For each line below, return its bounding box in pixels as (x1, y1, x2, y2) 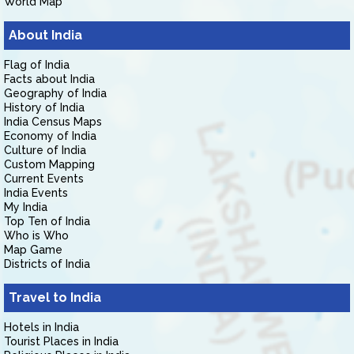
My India (4, 201, 47, 213)
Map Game (4, 243, 62, 256)
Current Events (4, 172, 84, 185)
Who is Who (4, 229, 69, 242)
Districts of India (4, 258, 90, 270)
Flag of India (4, 58, 70, 71)
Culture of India (4, 144, 86, 156)
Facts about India (4, 73, 95, 85)
